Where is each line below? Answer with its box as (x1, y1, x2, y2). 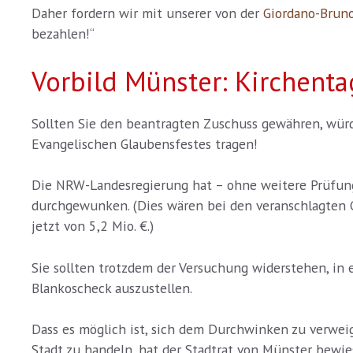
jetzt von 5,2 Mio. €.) (32, 217, 154, 236)
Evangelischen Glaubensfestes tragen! (32, 134, 258, 153)
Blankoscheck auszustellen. (32, 278, 192, 297)
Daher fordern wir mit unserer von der (32, 3, 263, 22)
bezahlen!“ (32, 24, 95, 43)
